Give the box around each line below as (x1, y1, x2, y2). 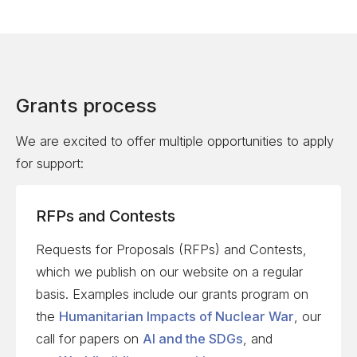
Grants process (16, 94, 158, 118)
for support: (16, 155, 84, 171)
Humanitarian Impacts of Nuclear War (58, 308, 294, 325)
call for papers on (35, 331, 143, 347)
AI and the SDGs (142, 331, 243, 347)
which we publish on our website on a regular (35, 264, 303, 280)
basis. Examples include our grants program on (35, 286, 308, 303)
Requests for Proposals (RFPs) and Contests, (35, 241, 307, 258)
